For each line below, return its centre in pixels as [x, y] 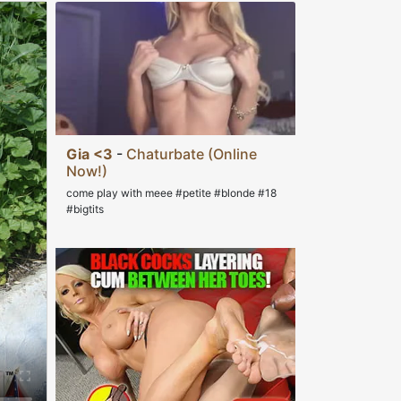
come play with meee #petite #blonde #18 [171, 193]
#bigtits [85, 209]
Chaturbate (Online [192, 154]
